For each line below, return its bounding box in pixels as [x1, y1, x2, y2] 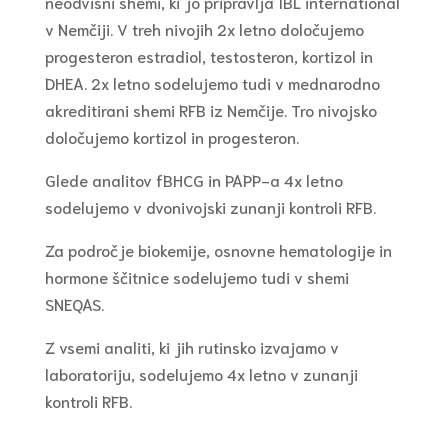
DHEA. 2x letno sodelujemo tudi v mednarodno [44, 72, 380, 94]
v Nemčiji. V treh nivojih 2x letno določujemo [44, 18, 364, 40]
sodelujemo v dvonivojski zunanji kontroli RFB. [44, 196, 376, 218]
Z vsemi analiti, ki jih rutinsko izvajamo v [44, 336, 339, 358]
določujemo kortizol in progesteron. [44, 126, 299, 148]
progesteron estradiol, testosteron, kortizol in [44, 45, 373, 67]
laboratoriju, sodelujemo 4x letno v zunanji [44, 363, 358, 385]
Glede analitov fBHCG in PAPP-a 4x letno [44, 169, 343, 191]
